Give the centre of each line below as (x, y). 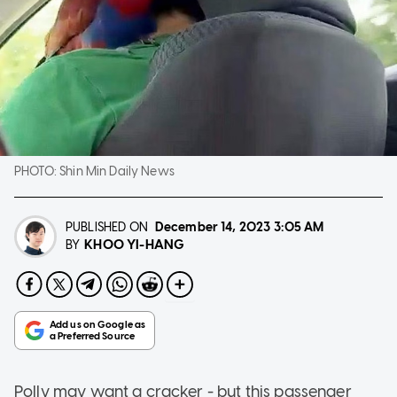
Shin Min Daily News (117, 171)
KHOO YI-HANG (135, 244)
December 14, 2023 (213, 227)
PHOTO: (37, 171)
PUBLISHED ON (107, 227)
